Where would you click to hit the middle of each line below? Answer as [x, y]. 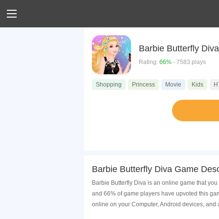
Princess [143, 85]
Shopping [109, 85]
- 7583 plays [189, 62]
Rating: [149, 62]
